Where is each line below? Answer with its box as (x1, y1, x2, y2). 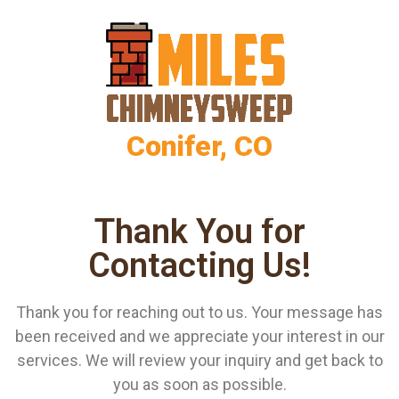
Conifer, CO (126, 128, 273, 163)
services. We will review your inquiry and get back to (16, 350, 383, 370)
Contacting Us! (88, 245, 311, 285)
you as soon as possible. (112, 374, 287, 394)
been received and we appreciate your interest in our (14, 326, 385, 346)
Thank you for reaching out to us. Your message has (16, 302, 383, 322)
